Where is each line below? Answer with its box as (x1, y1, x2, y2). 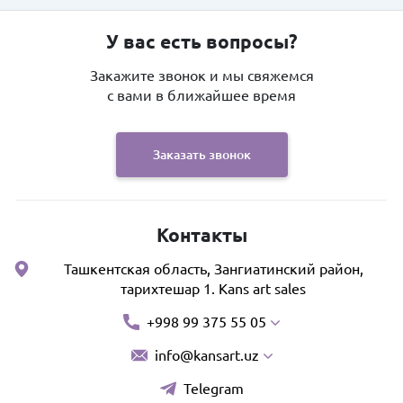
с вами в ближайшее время (107, 87, 296, 103)
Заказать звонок (152, 147, 251, 162)
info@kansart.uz (154, 347, 259, 363)
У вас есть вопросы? (105, 31, 298, 52)
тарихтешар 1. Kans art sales (121, 281, 306, 297)
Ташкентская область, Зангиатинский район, (63, 261, 363, 277)
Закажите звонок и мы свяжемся (89, 67, 314, 84)
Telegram (183, 381, 244, 397)
